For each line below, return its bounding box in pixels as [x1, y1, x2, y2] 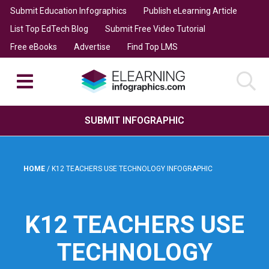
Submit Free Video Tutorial [104, 23, 205, 34]
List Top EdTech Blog [10, 23, 88, 34]
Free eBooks [10, 41, 57, 52]
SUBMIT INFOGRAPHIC [85, 114, 184, 126]
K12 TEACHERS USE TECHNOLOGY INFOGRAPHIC [52, 164, 213, 173]
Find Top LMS [127, 41, 178, 52]
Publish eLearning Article [143, 5, 237, 16]
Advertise [73, 41, 110, 52]
